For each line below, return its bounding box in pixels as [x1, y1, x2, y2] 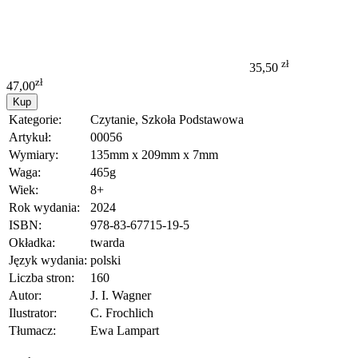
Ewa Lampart [90, 323, 159, 337]
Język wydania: [9, 253, 87, 267]
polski [90, 253, 121, 267]
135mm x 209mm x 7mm [90, 147, 218, 161]
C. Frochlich [90, 305, 153, 320]
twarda [90, 235, 125, 249]
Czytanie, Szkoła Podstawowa [90, 112, 244, 126]
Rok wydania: [9, 200, 80, 214]
